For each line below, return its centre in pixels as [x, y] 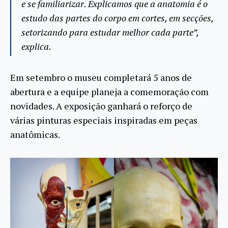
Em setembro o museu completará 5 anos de [101, 77]
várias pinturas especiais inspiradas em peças [104, 120]
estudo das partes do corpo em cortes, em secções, [117, 18]
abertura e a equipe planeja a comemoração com [109, 91]
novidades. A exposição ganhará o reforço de [101, 106]
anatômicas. [35, 134]
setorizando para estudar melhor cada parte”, [110, 32]
